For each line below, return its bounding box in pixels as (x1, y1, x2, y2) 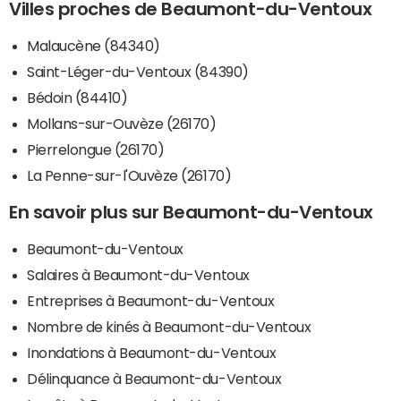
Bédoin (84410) (27, 90, 128, 106)
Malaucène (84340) (27, 38, 160, 54)
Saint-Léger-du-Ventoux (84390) (27, 64, 249, 80)
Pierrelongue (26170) (27, 142, 165, 158)
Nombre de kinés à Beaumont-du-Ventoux (27, 320, 311, 335)
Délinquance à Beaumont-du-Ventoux (27, 371, 282, 387)
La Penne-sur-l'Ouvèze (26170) (27, 168, 232, 183)
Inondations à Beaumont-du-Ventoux (27, 346, 277, 361)
